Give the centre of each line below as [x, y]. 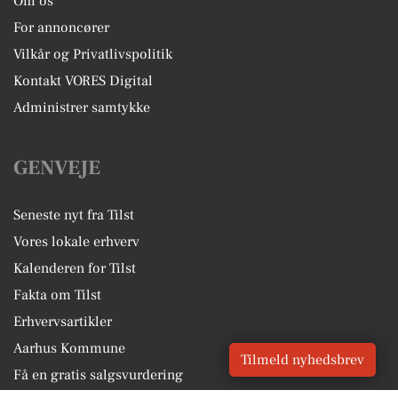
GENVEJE [57, 168]
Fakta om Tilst [57, 295]
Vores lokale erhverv [76, 242]
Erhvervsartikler [63, 322]
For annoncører [61, 28]
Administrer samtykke [82, 108]
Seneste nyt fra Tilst [74, 215]
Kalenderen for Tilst [75, 269]
